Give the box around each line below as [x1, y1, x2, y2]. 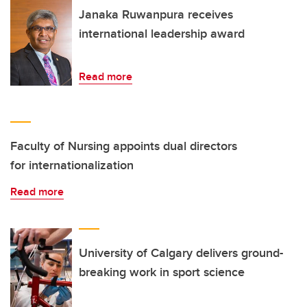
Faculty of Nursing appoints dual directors [10, 137, 237, 156]
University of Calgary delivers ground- [79, 244, 283, 262]
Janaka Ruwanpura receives [79, 5, 233, 24]
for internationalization [10, 156, 134, 175]
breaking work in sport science [79, 263, 245, 282]
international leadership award [79, 25, 245, 43]
